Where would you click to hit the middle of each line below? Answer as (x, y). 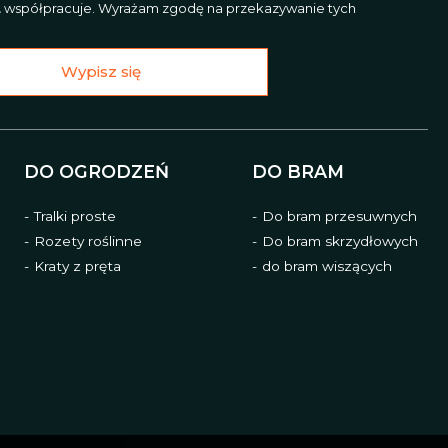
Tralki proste (75, 215)
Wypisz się (100, 71)
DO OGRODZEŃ (97, 171)
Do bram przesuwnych (339, 215)
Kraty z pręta (78, 265)
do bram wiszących (326, 265)
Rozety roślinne (88, 240)
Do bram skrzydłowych (339, 240)
